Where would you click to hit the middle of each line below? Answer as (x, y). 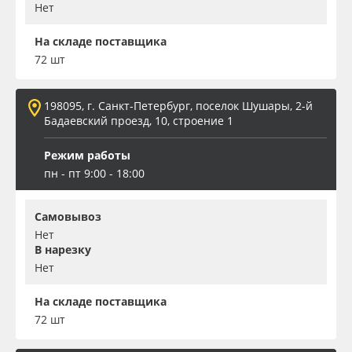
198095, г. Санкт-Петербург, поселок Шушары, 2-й (178, 105)
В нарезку (63, 249)
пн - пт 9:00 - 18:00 (94, 173)
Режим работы (87, 155)
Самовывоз (68, 216)
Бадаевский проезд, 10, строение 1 (139, 120)
